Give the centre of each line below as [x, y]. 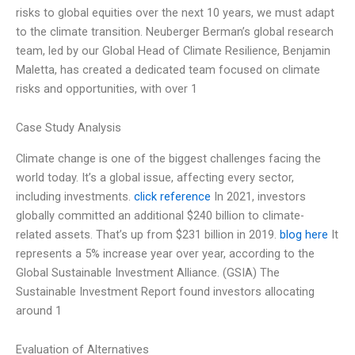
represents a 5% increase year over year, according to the [165, 253]
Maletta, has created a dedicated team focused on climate [168, 69]
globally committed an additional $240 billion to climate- [160, 215]
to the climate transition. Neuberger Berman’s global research [175, 31]
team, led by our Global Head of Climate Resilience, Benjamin [173, 50]
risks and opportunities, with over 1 [107, 88]
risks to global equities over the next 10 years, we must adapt [175, 12]
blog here [304, 234]
